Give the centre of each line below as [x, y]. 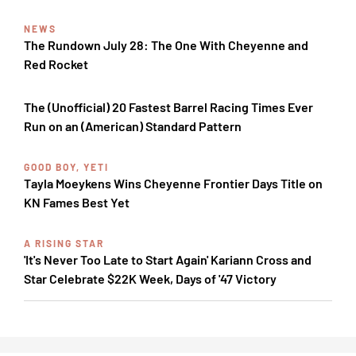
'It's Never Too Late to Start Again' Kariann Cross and [168, 260]
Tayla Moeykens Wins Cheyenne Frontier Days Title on [173, 184]
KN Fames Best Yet [77, 203]
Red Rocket [56, 64]
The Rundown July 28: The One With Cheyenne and [166, 45]
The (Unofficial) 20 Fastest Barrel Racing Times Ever [168, 107]
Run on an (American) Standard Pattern [133, 126]
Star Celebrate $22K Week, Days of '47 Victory [150, 279]
